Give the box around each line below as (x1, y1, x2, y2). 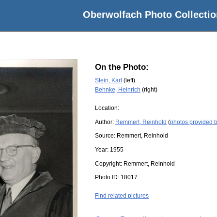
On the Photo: (95, 62, 149, 72)
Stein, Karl (95, 77, 122, 84)
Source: (95, 132, 117, 139)
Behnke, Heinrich (95, 86, 140, 93)
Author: (95, 118, 115, 125)
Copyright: (95, 160, 124, 167)
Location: (95, 105, 119, 112)
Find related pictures (95, 192, 149, 200)
